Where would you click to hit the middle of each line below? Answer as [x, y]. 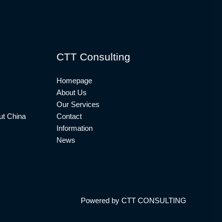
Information [74, 128]
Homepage [74, 80]
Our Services [78, 104]
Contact [69, 116]
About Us [71, 92]
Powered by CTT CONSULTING [134, 200]
